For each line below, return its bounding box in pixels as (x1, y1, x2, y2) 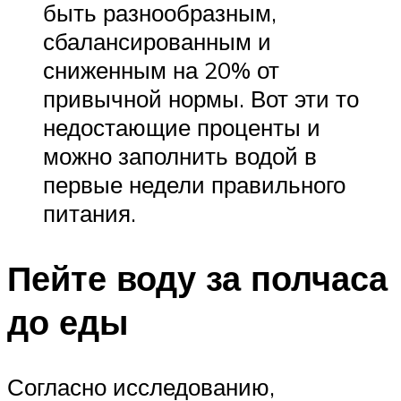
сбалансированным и (43, 27, 271, 56)
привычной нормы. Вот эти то (43, 84, 359, 114)
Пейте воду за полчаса (7, 256, 388, 301)
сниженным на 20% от (43, 55, 279, 85)
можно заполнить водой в (43, 141, 317, 171)
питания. (43, 199, 136, 228)
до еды (7, 300, 128, 345)
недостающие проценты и (43, 113, 320, 142)
